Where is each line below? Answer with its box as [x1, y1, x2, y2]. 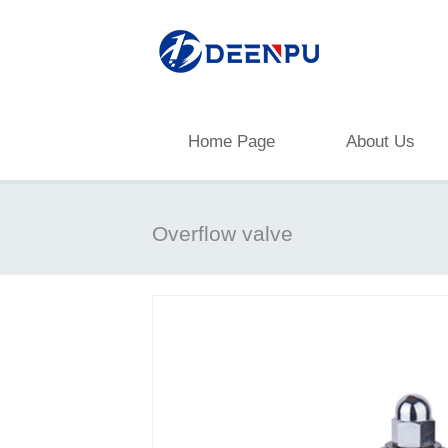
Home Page [188, 132, 275, 151]
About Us [346, 132, 415, 151]
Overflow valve [152, 222, 293, 245]
